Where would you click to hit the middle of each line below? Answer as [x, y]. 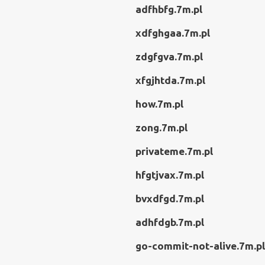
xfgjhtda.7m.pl [170, 80]
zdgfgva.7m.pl [169, 56]
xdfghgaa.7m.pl [173, 33]
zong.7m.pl [161, 127]
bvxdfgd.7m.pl [170, 198]
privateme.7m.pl [174, 151]
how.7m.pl [159, 104]
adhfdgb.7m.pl [170, 222]
